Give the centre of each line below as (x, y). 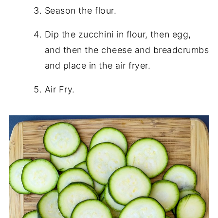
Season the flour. (81, 11)
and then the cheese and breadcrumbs (127, 50)
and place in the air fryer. (98, 66)
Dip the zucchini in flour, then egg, (118, 35)
